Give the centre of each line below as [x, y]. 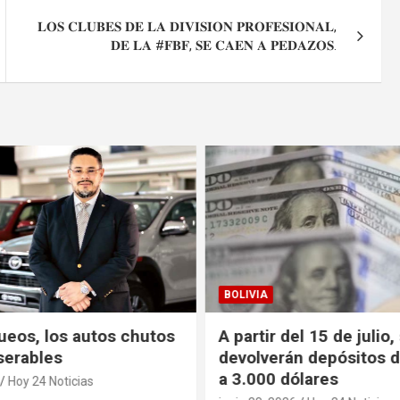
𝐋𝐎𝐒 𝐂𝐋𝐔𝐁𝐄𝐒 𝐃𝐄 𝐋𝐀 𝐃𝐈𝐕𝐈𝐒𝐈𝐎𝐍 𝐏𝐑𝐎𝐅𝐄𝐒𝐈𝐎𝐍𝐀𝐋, [187, 26]
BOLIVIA [245, 295]
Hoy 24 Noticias [50, 382]
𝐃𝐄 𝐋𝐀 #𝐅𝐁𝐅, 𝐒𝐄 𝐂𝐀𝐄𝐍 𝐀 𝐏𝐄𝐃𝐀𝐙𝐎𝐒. [224, 45]
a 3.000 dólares [278, 379]
